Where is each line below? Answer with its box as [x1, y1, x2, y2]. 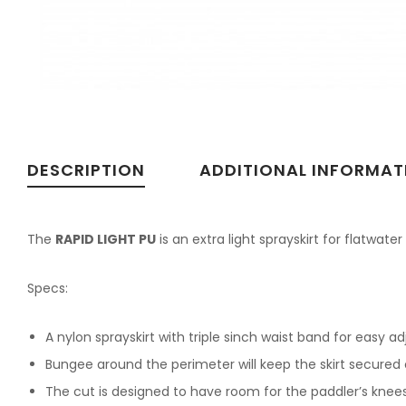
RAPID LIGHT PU [55, 229, 156, 248]
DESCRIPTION [27, 158, 145, 181]
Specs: [27, 278, 68, 297]
